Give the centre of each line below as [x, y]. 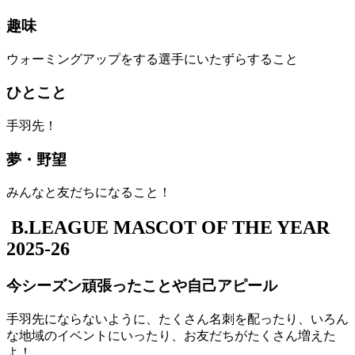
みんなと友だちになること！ [89, 193]
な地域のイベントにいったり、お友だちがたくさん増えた [171, 336]
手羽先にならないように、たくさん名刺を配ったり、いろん [177, 319]
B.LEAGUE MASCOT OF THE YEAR [170, 228]
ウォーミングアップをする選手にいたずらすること [152, 59]
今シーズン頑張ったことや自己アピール [142, 286]
